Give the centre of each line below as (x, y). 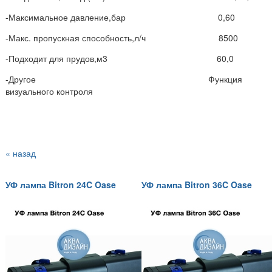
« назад (21, 153)
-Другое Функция (124, 79)
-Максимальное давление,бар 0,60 (120, 17)
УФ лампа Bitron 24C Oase (61, 185)
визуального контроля (49, 91)
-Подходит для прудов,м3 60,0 (120, 58)
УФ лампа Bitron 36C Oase (197, 185)
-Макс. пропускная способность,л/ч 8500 (122, 37)
